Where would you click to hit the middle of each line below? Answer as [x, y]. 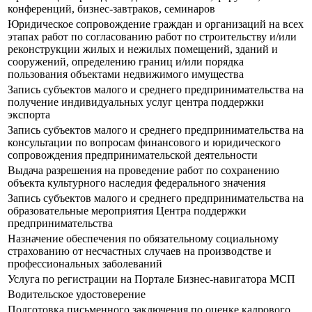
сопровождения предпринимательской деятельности [133, 155]
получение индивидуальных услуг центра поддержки [136, 102]
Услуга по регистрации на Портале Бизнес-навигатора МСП [151, 279]
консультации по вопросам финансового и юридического [144, 143]
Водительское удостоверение [77, 295]
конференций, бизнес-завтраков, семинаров [111, 9]
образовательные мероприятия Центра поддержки [127, 211]
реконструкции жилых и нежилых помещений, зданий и [143, 49]
